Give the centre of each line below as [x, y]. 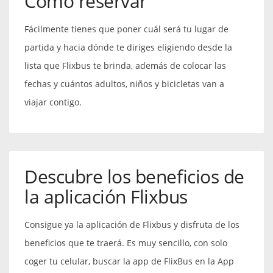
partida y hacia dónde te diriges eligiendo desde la [128, 47]
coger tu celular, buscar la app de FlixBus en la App [129, 261]
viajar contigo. [53, 102]
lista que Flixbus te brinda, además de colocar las [125, 65]
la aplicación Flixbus [106, 196]
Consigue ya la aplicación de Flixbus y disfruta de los [132, 224]
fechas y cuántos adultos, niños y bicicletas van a [124, 83]
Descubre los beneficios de [134, 176]
